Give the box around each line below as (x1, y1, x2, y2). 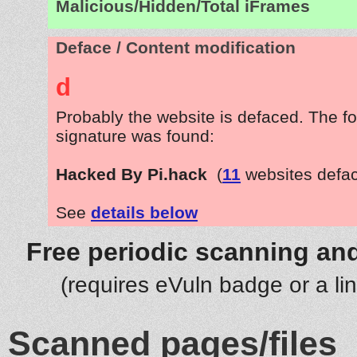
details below (91, 202, 198, 222)
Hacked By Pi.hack (56, 164, 207, 183)
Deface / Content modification (56, 37, 296, 57)
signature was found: (56, 126, 214, 145)
